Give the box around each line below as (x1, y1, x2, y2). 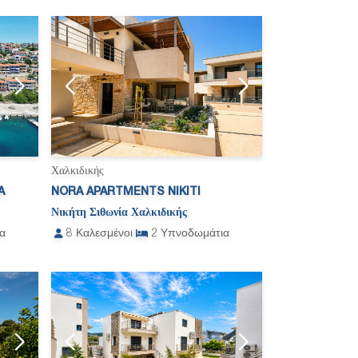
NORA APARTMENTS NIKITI (51, 187, 201, 198)
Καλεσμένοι (76, 229, 133, 240)
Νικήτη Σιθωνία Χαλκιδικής (51, 208, 187, 219)
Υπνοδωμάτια (161, 229, 229, 240)
